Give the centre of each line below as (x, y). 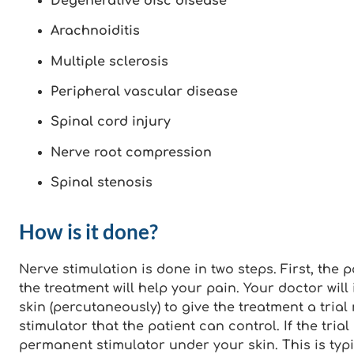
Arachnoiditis (95, 31)
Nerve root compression (131, 152)
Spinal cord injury (111, 122)
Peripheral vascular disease (144, 92)
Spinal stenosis (102, 183)
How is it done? (88, 231)
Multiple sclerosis (109, 61)
